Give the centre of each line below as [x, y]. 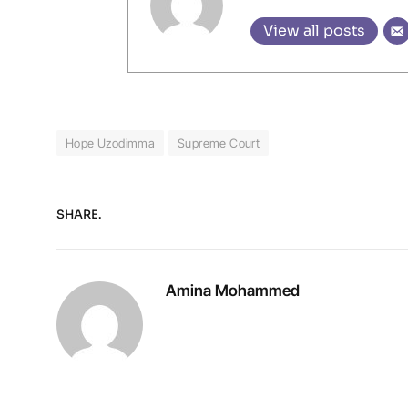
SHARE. [79, 214]
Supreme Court [219, 143]
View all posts [315, 30]
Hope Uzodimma [111, 143]
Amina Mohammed [233, 291]
